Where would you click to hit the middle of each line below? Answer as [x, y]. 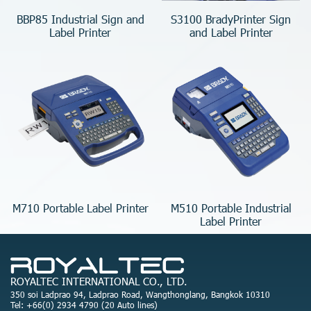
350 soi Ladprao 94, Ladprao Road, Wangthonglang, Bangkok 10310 [140, 295]
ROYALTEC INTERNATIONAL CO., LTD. [99, 281]
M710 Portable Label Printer [80, 208]
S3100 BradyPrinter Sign [231, 19]
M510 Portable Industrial [231, 208]
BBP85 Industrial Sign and [80, 19]
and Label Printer [231, 32]
